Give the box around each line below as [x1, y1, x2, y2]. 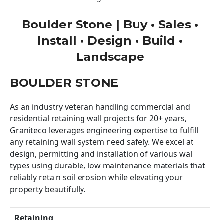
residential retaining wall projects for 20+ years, [10, 112, 187, 124]
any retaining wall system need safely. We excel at [10, 136, 193, 147]
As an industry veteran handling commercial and [10, 101, 190, 112]
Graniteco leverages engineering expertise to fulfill [10, 124, 198, 136]
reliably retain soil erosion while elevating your [10, 171, 183, 183]
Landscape [76, 49, 144, 64]
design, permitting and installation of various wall [10, 148, 194, 159]
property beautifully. [10, 183, 85, 194]
